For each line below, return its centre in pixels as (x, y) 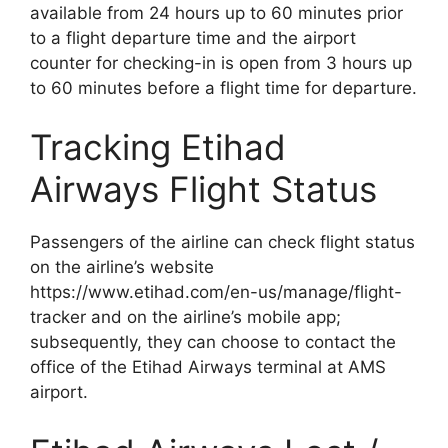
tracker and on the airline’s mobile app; (185, 317)
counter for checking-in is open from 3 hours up (221, 62)
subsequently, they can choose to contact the (213, 342)
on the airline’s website (122, 267)
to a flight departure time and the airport (193, 37)
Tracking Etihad (158, 147)
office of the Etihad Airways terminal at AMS (208, 367)
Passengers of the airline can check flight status (222, 242)
